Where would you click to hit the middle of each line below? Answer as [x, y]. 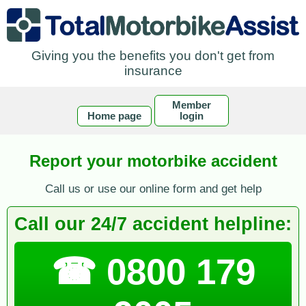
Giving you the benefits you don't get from [153, 56]
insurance [153, 71]
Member [192, 106]
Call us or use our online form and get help [153, 189]
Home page [114, 116]
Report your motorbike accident [153, 161]
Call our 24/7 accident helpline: [153, 224]
